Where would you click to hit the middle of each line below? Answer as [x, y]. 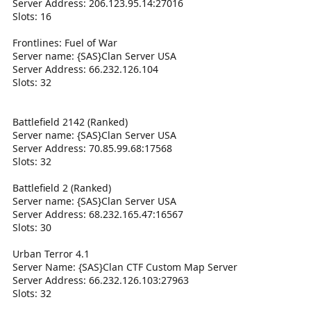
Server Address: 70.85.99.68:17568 [92, 148]
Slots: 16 [32, 16]
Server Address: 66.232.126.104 [85, 69]
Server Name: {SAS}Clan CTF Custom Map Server [125, 267]
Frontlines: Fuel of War [65, 42]
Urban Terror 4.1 [51, 253]
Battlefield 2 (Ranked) [62, 187]
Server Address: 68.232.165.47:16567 [98, 214]
